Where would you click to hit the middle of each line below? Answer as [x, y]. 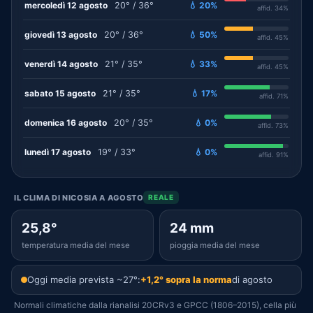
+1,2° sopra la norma [186, 279]
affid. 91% [274, 155]
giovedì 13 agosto [61, 34]
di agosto [252, 279]
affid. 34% [273, 8]
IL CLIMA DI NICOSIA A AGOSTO [79, 197]
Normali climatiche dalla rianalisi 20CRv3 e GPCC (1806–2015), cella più [155, 305]
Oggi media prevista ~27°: [84, 279]
